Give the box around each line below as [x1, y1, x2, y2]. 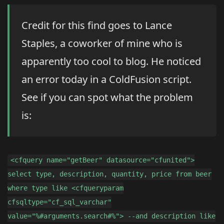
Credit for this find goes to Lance [21, 18, 172, 32]
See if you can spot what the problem [21, 90, 193, 104]
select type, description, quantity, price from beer [7, 170, 211, 178]
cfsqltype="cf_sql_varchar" [7, 198, 111, 206]
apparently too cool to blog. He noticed [21, 54, 201, 68]
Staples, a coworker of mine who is [21, 36, 182, 50]
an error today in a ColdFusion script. [21, 72, 191, 86]
